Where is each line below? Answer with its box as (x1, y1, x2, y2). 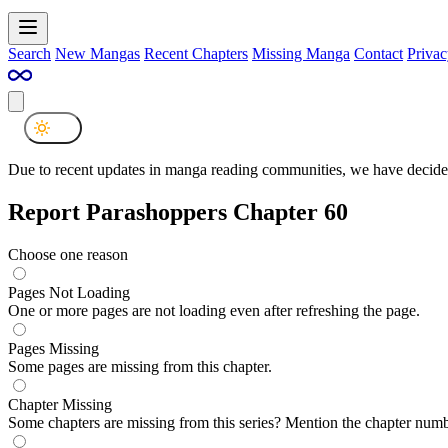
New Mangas (55, 44, 140, 62)
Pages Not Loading (8, 283, 130, 301)
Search (8, 44, 51, 62)
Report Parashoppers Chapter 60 (8, 198, 348, 225)
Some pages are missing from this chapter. (8, 357, 272, 375)
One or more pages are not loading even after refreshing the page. (8, 301, 420, 319)
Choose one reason (8, 245, 128, 263)
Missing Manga (252, 44, 350, 62)
